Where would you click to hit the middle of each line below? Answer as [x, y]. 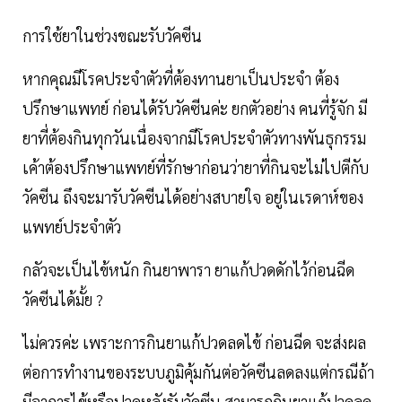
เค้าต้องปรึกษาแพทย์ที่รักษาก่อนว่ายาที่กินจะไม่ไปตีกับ [196, 167]
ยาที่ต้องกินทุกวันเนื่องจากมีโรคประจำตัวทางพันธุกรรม [194, 137]
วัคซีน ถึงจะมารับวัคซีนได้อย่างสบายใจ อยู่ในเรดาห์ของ [193, 197]
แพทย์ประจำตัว [72, 226]
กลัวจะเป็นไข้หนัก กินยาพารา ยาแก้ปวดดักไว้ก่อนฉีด [188, 269]
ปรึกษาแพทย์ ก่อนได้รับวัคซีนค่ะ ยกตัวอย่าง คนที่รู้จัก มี [195, 108]
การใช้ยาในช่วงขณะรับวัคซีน [112, 35]
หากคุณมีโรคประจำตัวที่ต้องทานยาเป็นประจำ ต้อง [181, 78]
